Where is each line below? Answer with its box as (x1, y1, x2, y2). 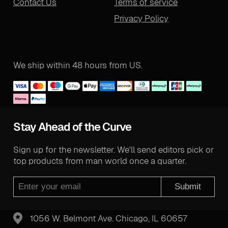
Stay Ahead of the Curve (13, 119, 131, 134)
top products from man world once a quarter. (13, 155, 186, 167)
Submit (175, 181, 201, 191)
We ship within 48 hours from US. (13, 60, 142, 71)
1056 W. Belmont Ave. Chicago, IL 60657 (30, 212, 187, 224)
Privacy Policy (114, 13, 168, 24)
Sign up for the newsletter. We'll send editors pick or (13, 144, 214, 156)
